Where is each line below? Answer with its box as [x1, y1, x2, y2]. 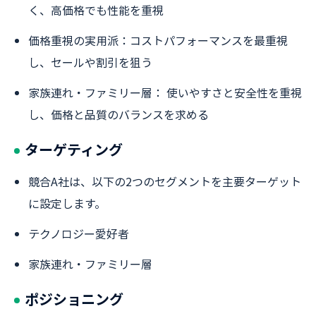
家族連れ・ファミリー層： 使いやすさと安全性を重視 [28, 84, 302, 101]
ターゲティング [25, 139, 123, 159]
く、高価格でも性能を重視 [28, 1, 164, 18]
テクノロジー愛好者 [28, 225, 129, 242]
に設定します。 [28, 195, 106, 212]
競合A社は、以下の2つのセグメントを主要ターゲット [28, 173, 301, 190]
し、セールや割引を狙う [28, 54, 152, 71]
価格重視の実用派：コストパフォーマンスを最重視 [28, 32, 288, 49]
